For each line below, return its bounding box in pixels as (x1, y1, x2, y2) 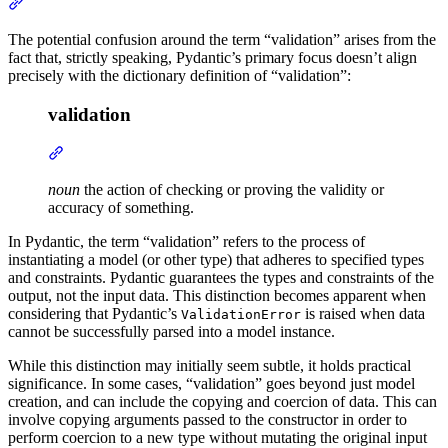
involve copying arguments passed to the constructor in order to (8, 410, 407, 428)
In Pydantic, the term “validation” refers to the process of (8, 232, 365, 250)
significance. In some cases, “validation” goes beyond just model (8, 374, 415, 392)
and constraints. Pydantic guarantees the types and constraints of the (8, 268, 434, 286)
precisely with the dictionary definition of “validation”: (8, 67, 351, 85)
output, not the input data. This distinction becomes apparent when (8, 286, 426, 304)
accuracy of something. (48, 198, 194, 216)
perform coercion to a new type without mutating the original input (8, 428, 427, 446)
